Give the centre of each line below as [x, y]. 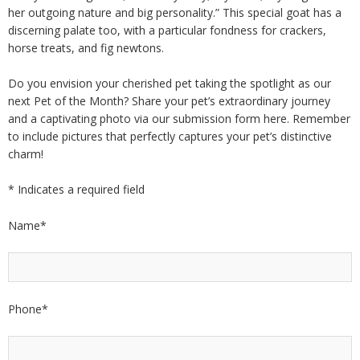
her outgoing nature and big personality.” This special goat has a [175, 12]
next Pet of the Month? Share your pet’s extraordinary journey [169, 101]
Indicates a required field [80, 190]
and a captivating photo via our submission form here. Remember [179, 119]
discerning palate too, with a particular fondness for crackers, [167, 30]
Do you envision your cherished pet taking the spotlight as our [170, 84]
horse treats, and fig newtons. [86, 47]
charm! [26, 154]
